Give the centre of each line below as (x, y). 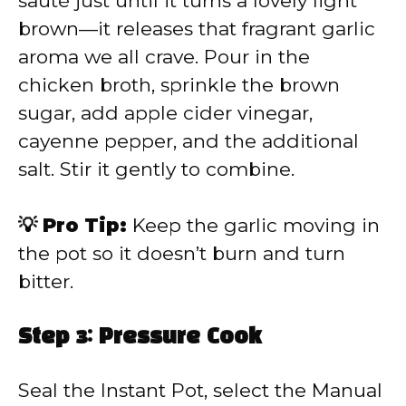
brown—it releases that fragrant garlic (197, 28)
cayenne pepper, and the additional (188, 140)
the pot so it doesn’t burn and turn (182, 254)
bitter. (46, 282)
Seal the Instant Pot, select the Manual (200, 390)
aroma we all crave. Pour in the (164, 56)
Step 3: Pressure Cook (140, 338)
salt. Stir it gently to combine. (156, 169)
